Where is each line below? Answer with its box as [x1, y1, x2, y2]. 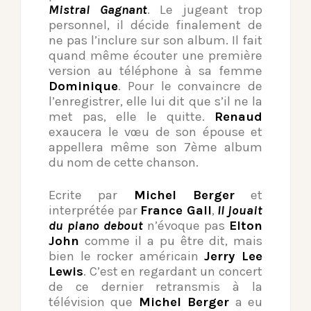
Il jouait [217, 202, 263, 218]
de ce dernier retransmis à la [49, 278, 262, 294]
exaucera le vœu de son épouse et [49, 124, 262, 140]
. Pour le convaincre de [118, 78, 262, 94]
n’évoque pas [143, 217, 229, 233]
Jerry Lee [204, 248, 263, 264]
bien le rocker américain [49, 248, 205, 264]
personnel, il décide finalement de [49, 17, 262, 33]
